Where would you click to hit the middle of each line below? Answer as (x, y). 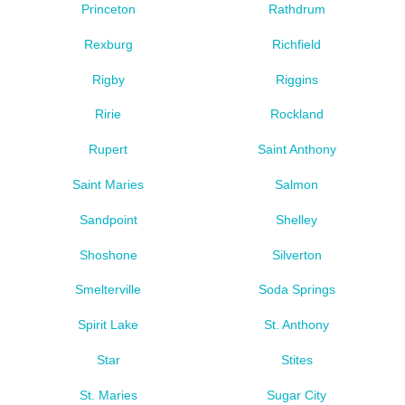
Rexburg (108, 44)
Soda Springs (297, 290)
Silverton (297, 254)
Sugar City (297, 395)
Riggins (297, 79)
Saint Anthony (297, 150)
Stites (297, 360)
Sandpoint (108, 219)
